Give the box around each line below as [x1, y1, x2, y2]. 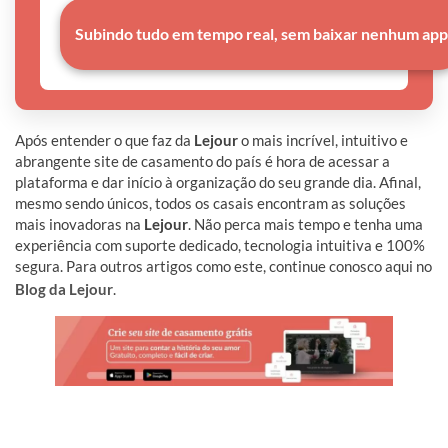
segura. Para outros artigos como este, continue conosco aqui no [15, 257, 432, 276]
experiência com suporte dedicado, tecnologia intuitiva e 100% [15, 236, 425, 255]
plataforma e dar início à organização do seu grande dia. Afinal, [15, 173, 421, 192]
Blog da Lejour [15, 280, 113, 299]
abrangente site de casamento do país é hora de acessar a [15, 152, 390, 171]
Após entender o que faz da [15, 131, 194, 150]
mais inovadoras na [15, 215, 144, 234]
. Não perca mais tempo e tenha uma [188, 215, 423, 234]
